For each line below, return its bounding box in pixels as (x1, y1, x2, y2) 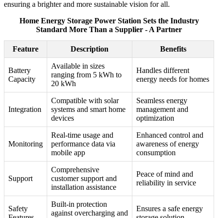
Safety (8, 204, 28, 213)
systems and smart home (51, 105, 126, 114)
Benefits (160, 45, 186, 54)
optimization (136, 114, 174, 123)
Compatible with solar (51, 96, 119, 105)
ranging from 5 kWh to (51, 71, 122, 79)
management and (136, 105, 188, 114)
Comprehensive (51, 165, 99, 174)
